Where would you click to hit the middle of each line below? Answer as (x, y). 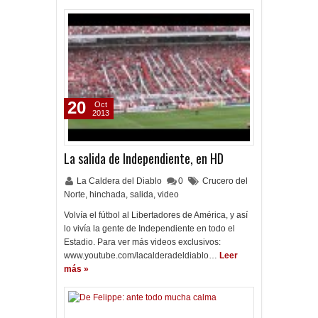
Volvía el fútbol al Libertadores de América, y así (156, 215)
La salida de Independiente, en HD (144, 158)
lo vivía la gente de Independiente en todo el (149, 229)
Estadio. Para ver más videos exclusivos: (142, 242)
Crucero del (225, 181)
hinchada (108, 194)
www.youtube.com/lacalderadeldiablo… (141, 256)
